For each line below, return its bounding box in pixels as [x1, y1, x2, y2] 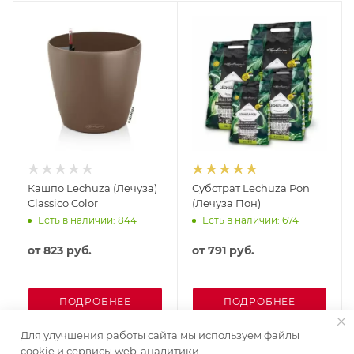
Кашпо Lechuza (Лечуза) [28, 181, 157, 194]
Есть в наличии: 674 [202, 214, 299, 227]
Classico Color [28, 196, 98, 209]
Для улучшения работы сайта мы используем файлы [21, 329, 299, 341]
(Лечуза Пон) [192, 196, 261, 209]
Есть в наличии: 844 [38, 214, 137, 227]
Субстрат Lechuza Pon [192, 181, 310, 194]
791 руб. [208, 243, 254, 258]
